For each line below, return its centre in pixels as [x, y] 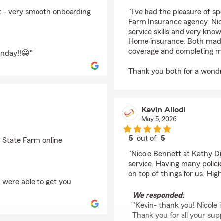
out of [148, 138]
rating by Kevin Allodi [182, 147]
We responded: [158, 195]
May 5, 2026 [159, 119]
